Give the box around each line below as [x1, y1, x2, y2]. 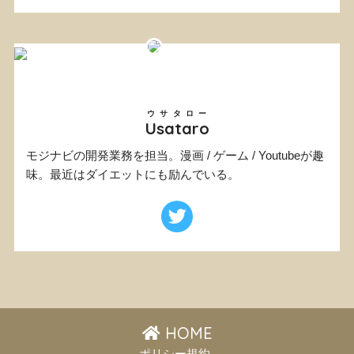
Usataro [145, 118, 209, 138]
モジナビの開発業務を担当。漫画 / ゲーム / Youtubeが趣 [25, 149, 324, 162]
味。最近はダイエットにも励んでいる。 [25, 168, 239, 181]
